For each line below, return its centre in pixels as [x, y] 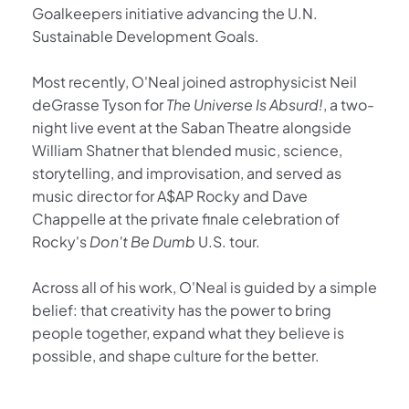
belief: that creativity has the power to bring [182, 310]
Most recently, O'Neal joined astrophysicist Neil [194, 82]
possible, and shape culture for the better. [176, 356]
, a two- [349, 105]
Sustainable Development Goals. [146, 37]
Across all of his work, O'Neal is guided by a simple [204, 288]
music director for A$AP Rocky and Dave [170, 196]
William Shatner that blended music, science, [187, 151]
